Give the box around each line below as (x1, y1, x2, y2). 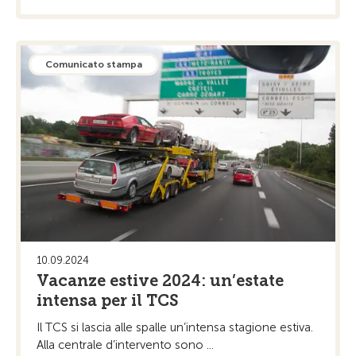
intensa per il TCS (37, 291, 179, 311)
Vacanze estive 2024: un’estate (37, 271, 284, 291)
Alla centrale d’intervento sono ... (37, 338, 214, 353)
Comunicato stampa (45, 58, 142, 70)
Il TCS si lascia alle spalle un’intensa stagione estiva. (37, 320, 313, 335)
